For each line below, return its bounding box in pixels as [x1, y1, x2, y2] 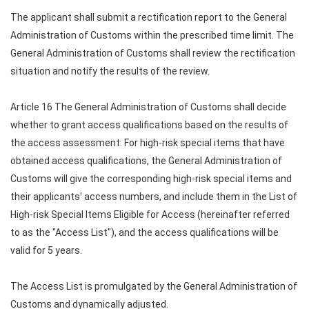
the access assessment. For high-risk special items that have [10, 137, 285, 148]
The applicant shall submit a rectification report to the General [10, 12, 287, 23]
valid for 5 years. [10, 245, 82, 256]
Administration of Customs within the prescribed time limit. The [10, 30, 294, 41]
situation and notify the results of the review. [10, 66, 210, 77]
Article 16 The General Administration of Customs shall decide [10, 101, 286, 112]
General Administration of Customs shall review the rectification [10, 48, 295, 59]
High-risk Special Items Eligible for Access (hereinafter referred [10, 209, 290, 220]
